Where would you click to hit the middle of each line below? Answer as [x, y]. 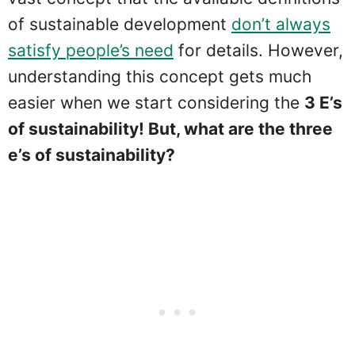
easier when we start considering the [156, 102]
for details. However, [258, 50]
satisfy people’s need [91, 50]
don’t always [281, 24]
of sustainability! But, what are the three [170, 128]
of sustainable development [120, 24]
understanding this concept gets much [160, 76]
